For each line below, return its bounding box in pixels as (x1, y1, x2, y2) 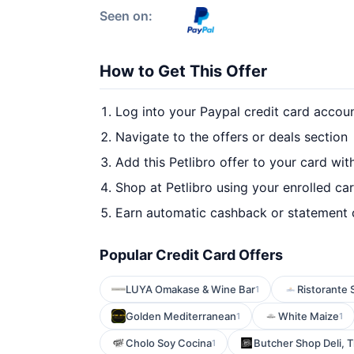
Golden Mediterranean (126, 310, 236, 322)
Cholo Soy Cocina (126, 337, 212, 349)
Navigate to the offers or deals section (115, 129, 348, 145)
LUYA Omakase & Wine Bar (126, 283, 255, 296)
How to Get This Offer (100, 62, 267, 81)
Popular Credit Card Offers (100, 247, 283, 263)
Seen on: (100, 8, 153, 24)
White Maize (278, 310, 339, 322)
